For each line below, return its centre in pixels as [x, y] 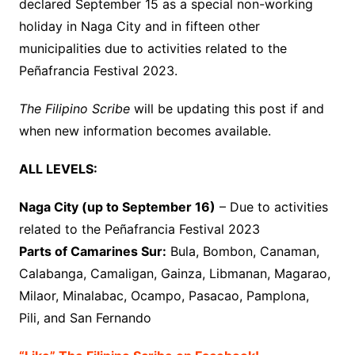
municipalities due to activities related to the [153, 48]
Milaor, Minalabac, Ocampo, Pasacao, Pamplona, [164, 295]
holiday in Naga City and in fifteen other [139, 26]
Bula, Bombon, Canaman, [242, 251]
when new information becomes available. [145, 130]
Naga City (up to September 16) [117, 206]
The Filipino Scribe [74, 108]
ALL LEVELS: [58, 168]
